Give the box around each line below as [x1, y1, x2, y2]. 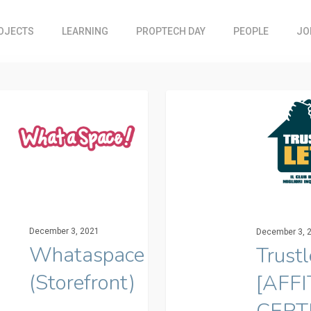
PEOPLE [233, 26, 269, 37]
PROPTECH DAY [136, 26, 205, 37]
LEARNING [62, 26, 108, 37]
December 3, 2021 [28, 226, 99, 237]
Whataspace [28, 241, 144, 270]
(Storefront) [28, 269, 135, 298]
